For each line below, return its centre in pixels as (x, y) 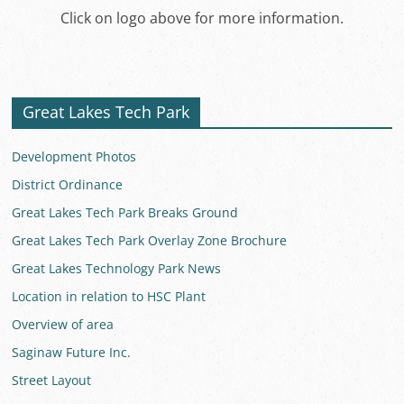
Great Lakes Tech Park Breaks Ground (125, 212)
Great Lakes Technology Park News (117, 268)
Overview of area (63, 324)
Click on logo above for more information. (202, 18)
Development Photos (74, 156)
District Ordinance (68, 184)
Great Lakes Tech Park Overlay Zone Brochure (150, 240)
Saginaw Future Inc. (72, 352)
